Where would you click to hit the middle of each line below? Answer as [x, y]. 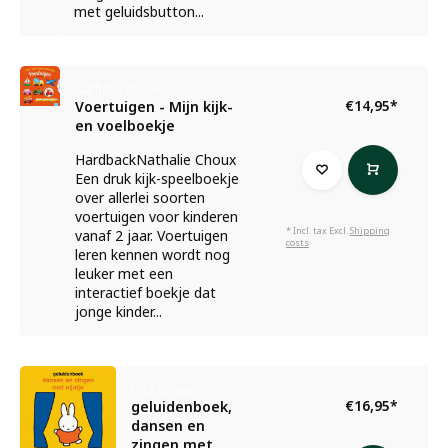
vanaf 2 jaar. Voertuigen [151, 235]
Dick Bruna [161, 389]
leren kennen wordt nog [152, 254]
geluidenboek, [181, 406]
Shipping [369, 230]
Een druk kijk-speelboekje [156, 178]
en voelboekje [124, 125]
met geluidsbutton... [138, 11]
